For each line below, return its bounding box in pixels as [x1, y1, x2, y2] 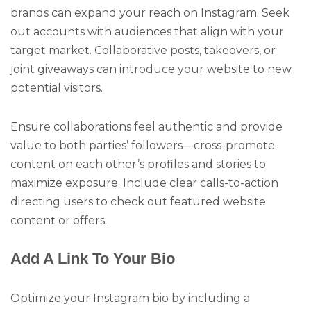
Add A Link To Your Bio [10, 250, 175, 268]
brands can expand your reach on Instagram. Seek [10, 6, 289, 19]
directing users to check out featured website [10, 195, 266, 209]
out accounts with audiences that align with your [10, 24, 284, 38]
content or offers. [10, 214, 107, 228]
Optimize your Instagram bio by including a [10, 291, 250, 305]
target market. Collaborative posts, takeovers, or [10, 43, 276, 57]
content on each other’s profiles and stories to [10, 158, 266, 171]
